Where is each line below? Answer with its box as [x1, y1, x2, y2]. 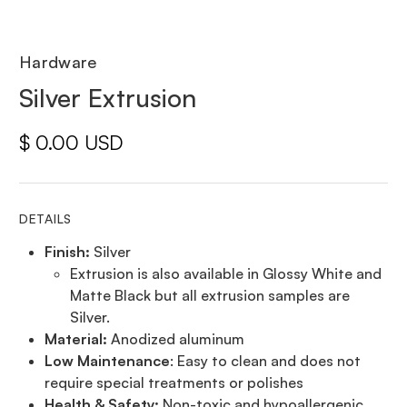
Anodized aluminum [107, 330, 244, 349]
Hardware [19, 52, 97, 73]
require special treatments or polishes [45, 373, 303, 392]
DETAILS [19, 211, 72, 227]
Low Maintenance [45, 352, 170, 371]
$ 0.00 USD [19, 130, 123, 155]
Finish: [45, 243, 90, 262]
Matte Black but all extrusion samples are [70, 286, 350, 305]
